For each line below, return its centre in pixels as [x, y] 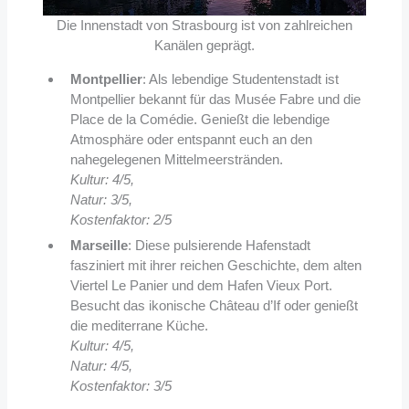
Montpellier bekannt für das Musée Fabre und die [215, 99]
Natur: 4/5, [101, 365]
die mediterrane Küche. [139, 325]
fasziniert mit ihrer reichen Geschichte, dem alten [215, 265]
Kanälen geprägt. [204, 45]
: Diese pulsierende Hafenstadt [219, 245]
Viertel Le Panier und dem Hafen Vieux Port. [201, 285]
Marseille [99, 245]
